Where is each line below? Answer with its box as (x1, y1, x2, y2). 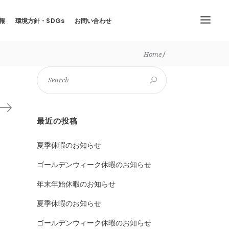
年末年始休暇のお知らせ (37, 179, 116, 189)
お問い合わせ (74, 16, 112, 25)
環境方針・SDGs (15, 16, 64, 25)
